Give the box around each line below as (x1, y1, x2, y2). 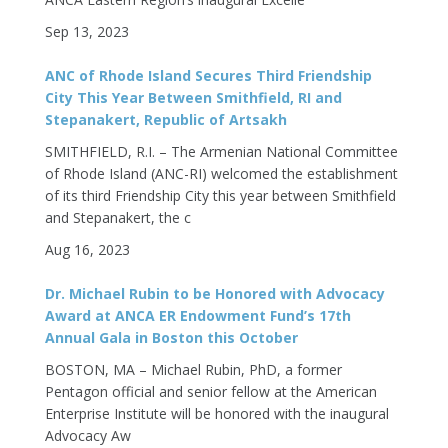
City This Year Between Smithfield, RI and (45, 88, 342, 107)
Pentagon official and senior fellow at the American (45, 382, 377, 401)
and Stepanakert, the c (45, 208, 191, 227)
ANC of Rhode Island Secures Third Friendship (45, 66, 372, 85)
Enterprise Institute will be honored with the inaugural (45, 404, 389, 423)
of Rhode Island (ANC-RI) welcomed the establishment (45, 164, 398, 183)
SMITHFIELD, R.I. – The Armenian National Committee (45, 142, 398, 161)
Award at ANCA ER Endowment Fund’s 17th (45, 306, 351, 325)
